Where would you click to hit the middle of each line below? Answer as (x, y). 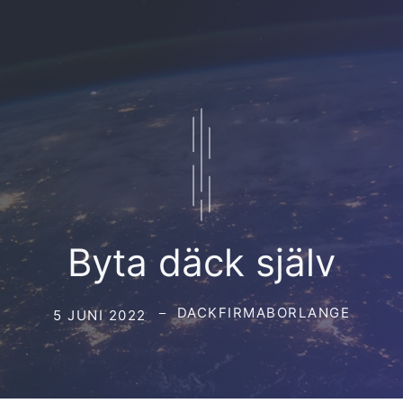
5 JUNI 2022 (100, 315)
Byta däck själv (201, 262)
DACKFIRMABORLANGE (263, 313)
